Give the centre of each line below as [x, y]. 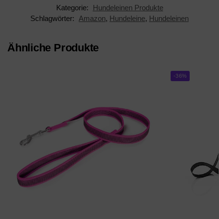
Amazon [92, 19]
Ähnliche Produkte [53, 48]
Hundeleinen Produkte [128, 8]
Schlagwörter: [53, 19]
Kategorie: [73, 8]
